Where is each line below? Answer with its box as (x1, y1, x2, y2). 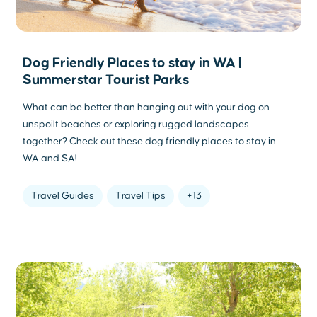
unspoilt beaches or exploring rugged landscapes (23, 119, 250, 129)
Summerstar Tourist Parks (23, 72, 190, 87)
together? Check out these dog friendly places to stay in (23, 136, 277, 146)
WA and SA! (23, 153, 78, 163)
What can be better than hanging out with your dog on (23, 102, 270, 113)
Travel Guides (31, 190, 95, 201)
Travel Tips (115, 190, 166, 201)
